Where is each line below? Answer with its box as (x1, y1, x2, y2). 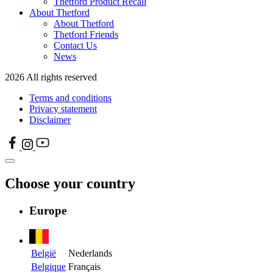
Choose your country (5, 175, 135, 192)
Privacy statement (29, 104, 97, 115)
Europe (29, 204, 66, 218)
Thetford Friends (54, 29, 118, 40)
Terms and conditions (29, 93, 112, 104)
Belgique (31, 261, 66, 272)
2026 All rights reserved (5, 72, 97, 83)
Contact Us (54, 40, 97, 51)
